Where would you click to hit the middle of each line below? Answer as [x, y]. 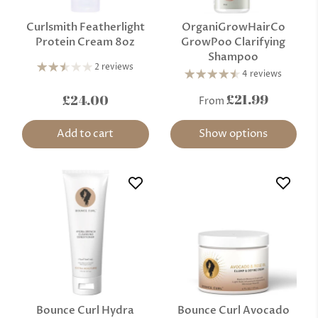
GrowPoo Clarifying [234, 42]
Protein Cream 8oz [86, 42]
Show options [234, 134]
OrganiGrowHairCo [233, 27]
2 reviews [114, 67]
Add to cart [86, 134]
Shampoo [234, 57]
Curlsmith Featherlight [85, 27]
